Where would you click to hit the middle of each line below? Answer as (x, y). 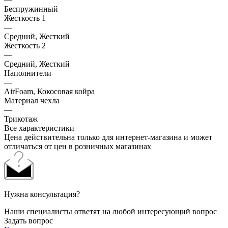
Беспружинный (31, 9)
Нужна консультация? (42, 194)
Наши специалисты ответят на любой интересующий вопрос (110, 211)
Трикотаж (21, 119)
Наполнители (28, 73)
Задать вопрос (28, 220)
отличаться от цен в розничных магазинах (78, 146)
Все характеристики (39, 128)
